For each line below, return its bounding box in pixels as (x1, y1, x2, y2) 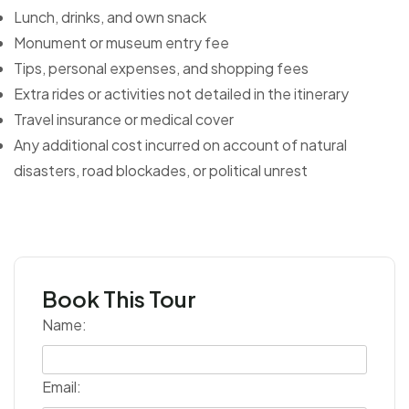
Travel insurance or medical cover (14, 109, 234, 129)
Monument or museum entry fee (14, 32, 229, 52)
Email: (42, 376, 81, 396)
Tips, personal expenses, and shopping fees (14, 58, 309, 78)
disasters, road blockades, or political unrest (14, 160, 308, 180)
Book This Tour (42, 284, 196, 312)
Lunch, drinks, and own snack (14, 6, 206, 26)
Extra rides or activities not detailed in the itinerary (14, 83, 349, 103)
